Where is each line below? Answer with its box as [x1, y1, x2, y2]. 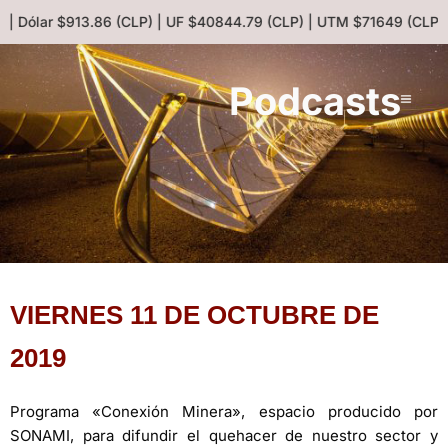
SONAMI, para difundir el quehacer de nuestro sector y [10, 425, 438, 445]
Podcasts [229, 77, 402, 124]
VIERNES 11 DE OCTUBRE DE [10, 299, 379, 330]
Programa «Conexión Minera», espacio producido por [10, 401, 438, 421]
